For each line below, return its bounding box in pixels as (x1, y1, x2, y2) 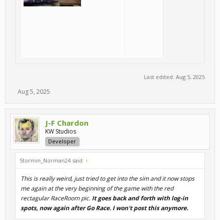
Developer (48, 137, 76, 145)
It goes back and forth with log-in (92, 194, 188, 202)
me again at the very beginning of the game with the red (21, 184, 173, 192)
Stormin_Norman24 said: (20, 157, 85, 164)
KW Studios (45, 127, 76, 136)
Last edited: (144, 73, 176, 81)
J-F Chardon (45, 118, 88, 128)
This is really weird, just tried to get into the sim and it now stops (21, 174, 194, 183)
